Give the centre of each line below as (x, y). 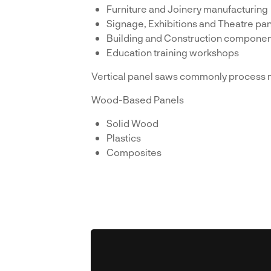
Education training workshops (173, 52)
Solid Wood (133, 123)
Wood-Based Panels (138, 100)
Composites (134, 152)
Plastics (124, 138)
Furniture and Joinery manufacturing (188, 9)
